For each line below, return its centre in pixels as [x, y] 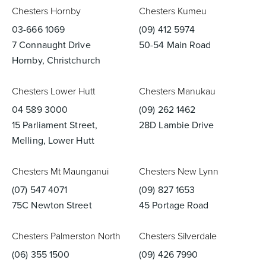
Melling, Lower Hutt [53, 140]
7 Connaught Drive [51, 45]
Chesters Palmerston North [66, 236]
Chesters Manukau [177, 91]
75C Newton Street [52, 205]
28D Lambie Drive [177, 125]
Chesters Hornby [46, 11]
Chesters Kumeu [173, 11]
